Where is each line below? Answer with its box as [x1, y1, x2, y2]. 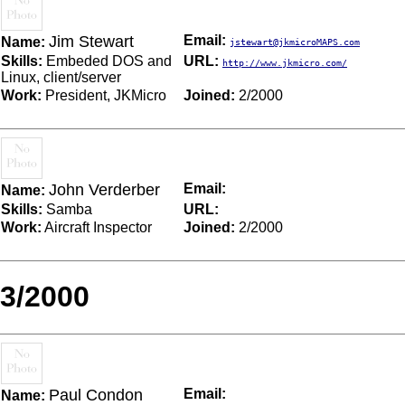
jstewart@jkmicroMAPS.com [230, 36, 360, 47]
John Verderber [49, 180, 160, 199]
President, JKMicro [42, 87, 166, 103]
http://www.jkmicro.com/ [222, 57, 347, 68]
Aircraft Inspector [42, 219, 152, 235]
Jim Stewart [49, 32, 134, 51]
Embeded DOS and [42, 52, 172, 69]
